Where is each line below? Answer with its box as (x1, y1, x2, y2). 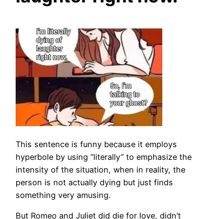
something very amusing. (16, 190, 110, 200)
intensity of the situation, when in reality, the (16, 164, 185, 175)
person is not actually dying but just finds (16, 177, 173, 187)
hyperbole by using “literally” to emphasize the (16, 152, 192, 162)
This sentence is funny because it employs (16, 139, 177, 149)
